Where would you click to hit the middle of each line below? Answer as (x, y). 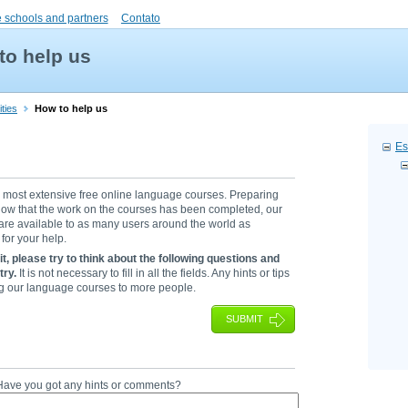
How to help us (71, 108)
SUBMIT (245, 319)
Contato (140, 18)
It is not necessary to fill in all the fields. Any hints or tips (153, 273)
